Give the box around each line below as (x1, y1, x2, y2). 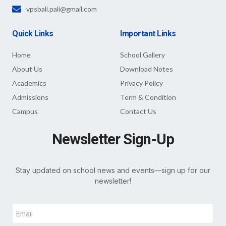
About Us (12, 65, 42, 74)
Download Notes (120, 65, 173, 74)
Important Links (120, 29, 176, 39)
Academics (12, 79, 46, 88)
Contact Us (120, 107, 156, 116)
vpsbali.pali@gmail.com (26, 5, 97, 14)
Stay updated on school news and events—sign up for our (16, 166, 210, 175)
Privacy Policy (120, 79, 163, 88)
